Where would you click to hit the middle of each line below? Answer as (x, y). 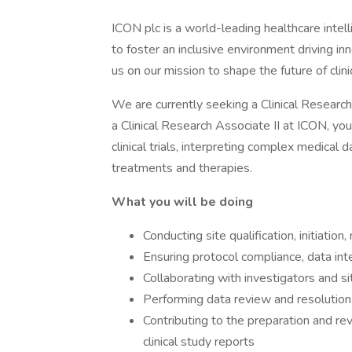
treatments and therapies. (182, 168)
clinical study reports (199, 342)
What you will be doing (182, 202)
